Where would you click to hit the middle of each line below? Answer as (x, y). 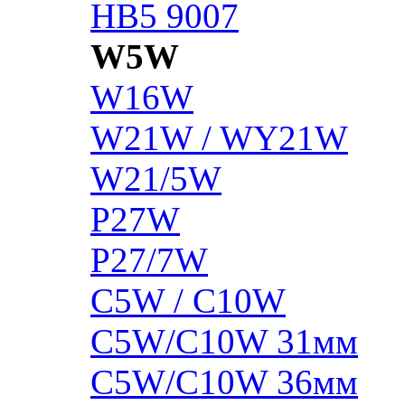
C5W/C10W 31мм (224, 341)
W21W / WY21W (219, 137)
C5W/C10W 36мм (224, 381)
